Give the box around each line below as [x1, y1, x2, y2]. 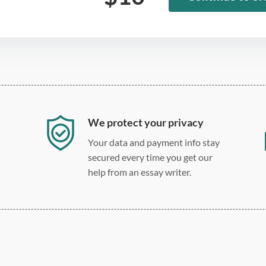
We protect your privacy [88, 115, 204, 129]
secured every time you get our [88, 151, 213, 163]
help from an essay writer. [88, 166, 192, 178]
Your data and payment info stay [88, 136, 220, 148]
